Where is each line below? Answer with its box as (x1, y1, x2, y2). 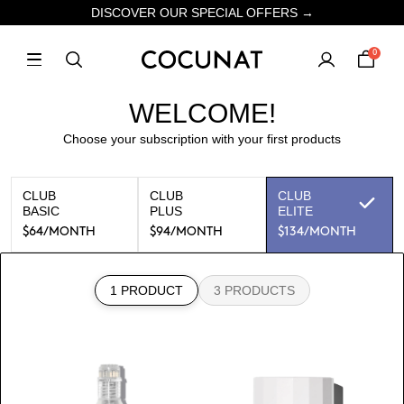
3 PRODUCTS (213, 283, 295, 298)
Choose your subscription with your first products (63, 132, 341, 146)
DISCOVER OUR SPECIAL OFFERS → (90, 5, 314, 20)
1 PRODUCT (109, 283, 183, 298)
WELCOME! (128, 98, 276, 128)
